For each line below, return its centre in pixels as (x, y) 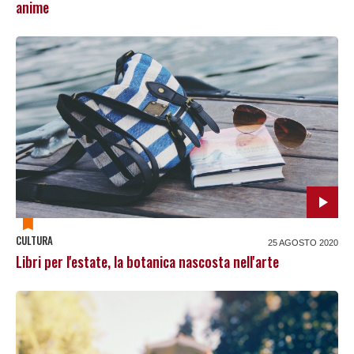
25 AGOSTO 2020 (303, 242)
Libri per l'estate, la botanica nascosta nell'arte (147, 261)
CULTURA (34, 240)
